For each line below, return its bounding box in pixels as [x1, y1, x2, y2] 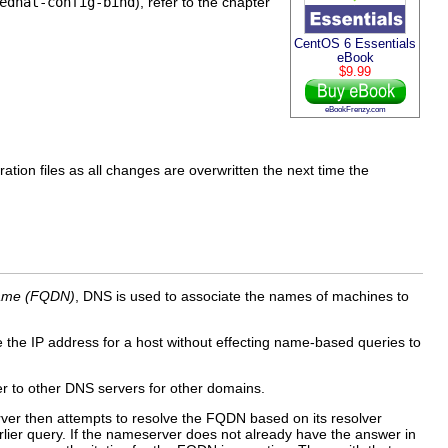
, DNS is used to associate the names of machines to [75, 288, 409, 305]
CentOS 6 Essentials [294, 37, 416, 52]
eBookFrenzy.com [324, 104, 386, 115]
